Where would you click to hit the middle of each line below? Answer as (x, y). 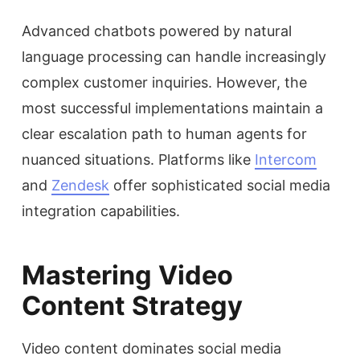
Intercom (286, 159)
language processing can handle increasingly (174, 56)
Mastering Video (127, 275)
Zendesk (80, 185)
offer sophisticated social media (220, 185)
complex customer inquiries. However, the (164, 82)
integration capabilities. (101, 211)
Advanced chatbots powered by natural (157, 31)
